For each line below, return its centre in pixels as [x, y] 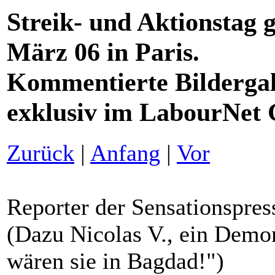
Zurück [41, 153]
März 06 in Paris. [103, 52]
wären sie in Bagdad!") [115, 261]
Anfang [125, 153]
